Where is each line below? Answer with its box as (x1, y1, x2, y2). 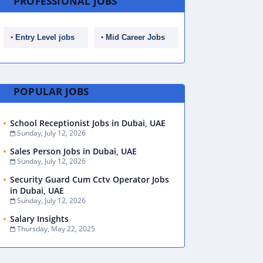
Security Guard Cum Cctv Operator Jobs (10, 174, 169, 185)
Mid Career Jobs (106, 33, 165, 42)
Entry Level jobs (15, 33, 75, 42)
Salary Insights (10, 213, 69, 224)
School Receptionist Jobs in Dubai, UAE (10, 117, 166, 129)
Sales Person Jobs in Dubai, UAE (10, 146, 137, 157)
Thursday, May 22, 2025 (17, 224, 95, 234)
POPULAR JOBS (14, 84, 89, 98)
